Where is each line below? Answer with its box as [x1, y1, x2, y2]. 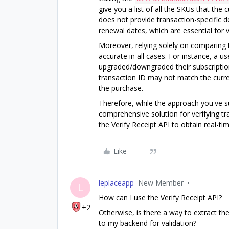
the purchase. [99, 83, 143, 93]
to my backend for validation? [99, 218, 196, 228]
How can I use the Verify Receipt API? [99, 192, 222, 202]
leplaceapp [99, 177, 134, 188]
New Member [138, 177, 184, 188]
